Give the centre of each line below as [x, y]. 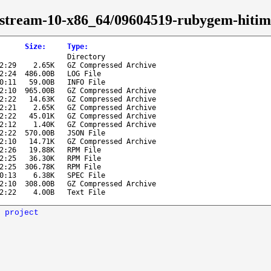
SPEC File [86, 175]
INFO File [86, 82]
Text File [86, 192]
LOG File [84, 73]
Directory [86, 57]
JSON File [86, 133]
